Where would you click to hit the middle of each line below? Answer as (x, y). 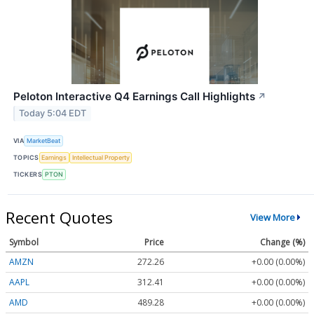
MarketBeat (44, 141)
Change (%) (282, 242)
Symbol (24, 242)
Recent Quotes (59, 217)
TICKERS (28, 175)
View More (272, 218)
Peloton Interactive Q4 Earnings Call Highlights (134, 96)
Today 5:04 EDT (53, 114)
